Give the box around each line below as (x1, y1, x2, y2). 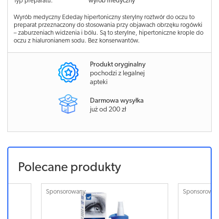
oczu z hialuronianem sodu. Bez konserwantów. (14, 38, 140, 44)
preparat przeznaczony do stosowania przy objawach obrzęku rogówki (14, 22, 202, 28)
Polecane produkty (18, 161, 121, 175)
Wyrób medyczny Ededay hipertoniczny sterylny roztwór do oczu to (14, 14, 195, 21)
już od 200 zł (90, 106, 126, 113)
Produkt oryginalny (90, 61, 146, 68)
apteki (90, 79, 108, 86)
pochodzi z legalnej (90, 70, 145, 77)
